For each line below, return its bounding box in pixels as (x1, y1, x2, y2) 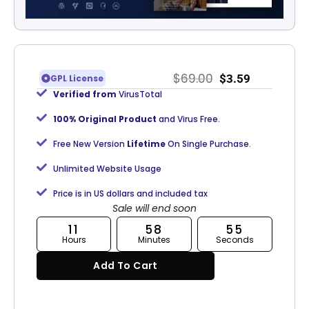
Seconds (216, 234, 254, 246)
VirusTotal (116, 88, 162, 101)
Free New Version (52, 138, 125, 150)
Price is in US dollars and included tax (52, 188, 208, 200)
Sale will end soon (112, 201, 197, 216)
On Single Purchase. (167, 138, 251, 150)
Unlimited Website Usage (52, 163, 161, 175)
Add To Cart (93, 258, 158, 272)
